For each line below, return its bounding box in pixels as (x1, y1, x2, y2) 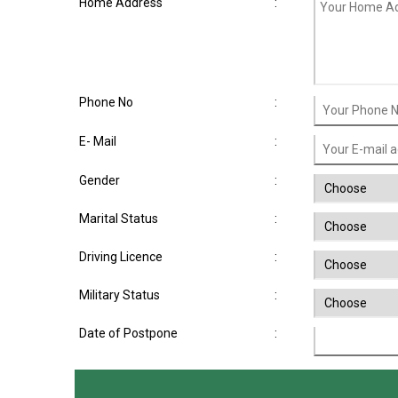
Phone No (79, 95, 133, 109)
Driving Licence (79, 250, 163, 264)
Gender (79, 173, 120, 187)
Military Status (79, 288, 160, 302)
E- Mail (79, 134, 116, 148)
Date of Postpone (79, 326, 178, 340)
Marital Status (79, 211, 158, 226)
